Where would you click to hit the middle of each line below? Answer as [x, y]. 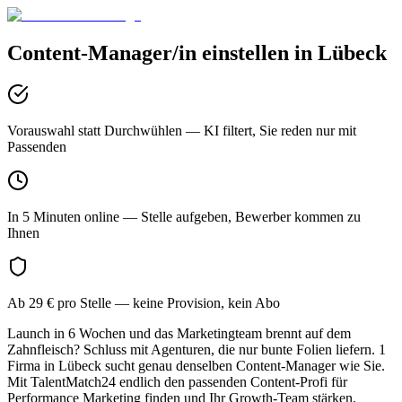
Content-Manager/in [102, 52]
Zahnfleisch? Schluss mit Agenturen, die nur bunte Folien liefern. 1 [197, 349]
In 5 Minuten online [63, 216]
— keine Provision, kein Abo [196, 302]
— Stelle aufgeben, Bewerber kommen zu [240, 216]
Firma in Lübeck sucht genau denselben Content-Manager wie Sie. [196, 365]
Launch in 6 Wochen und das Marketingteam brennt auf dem [179, 333]
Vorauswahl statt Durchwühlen [95, 130]
